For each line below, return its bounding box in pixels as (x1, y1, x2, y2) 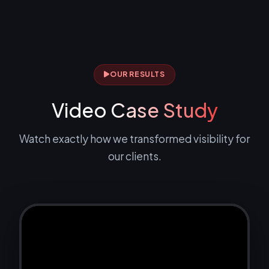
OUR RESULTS (110, 70, 165, 79)
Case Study (110, 97, 218, 122)
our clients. (107, 149, 162, 163)
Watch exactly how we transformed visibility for (19, 131, 250, 145)
